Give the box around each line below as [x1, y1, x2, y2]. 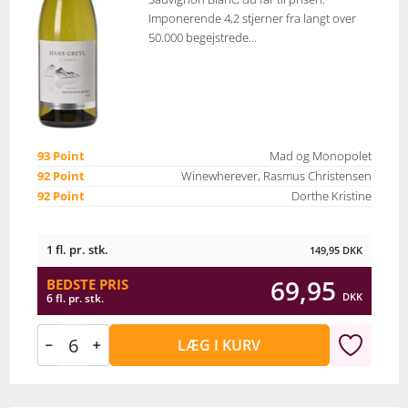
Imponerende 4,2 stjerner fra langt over [148, 10, 356, 26]
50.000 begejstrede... [148, 29, 257, 46]
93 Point [36, 148, 85, 164]
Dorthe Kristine [291, 189, 372, 204]
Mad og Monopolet [269, 148, 372, 164]
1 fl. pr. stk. [46, 241, 108, 258]
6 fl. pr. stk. [46, 290, 104, 306]
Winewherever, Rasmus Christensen [180, 168, 372, 184]
